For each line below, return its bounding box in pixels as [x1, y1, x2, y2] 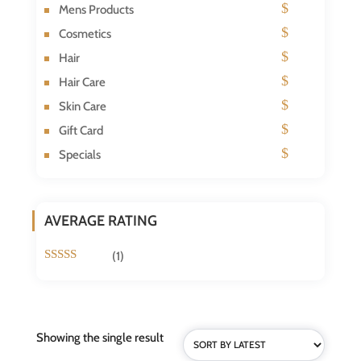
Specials [58, 147, 101, 162]
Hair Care [58, 74, 106, 89]
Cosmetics [58, 26, 111, 41]
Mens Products [58, 2, 134, 17]
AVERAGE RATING [44, 211, 157, 230]
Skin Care [58, 98, 106, 114]
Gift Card [58, 122, 103, 138]
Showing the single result [35, 330, 164, 345]
